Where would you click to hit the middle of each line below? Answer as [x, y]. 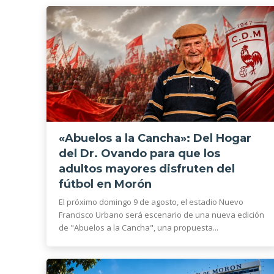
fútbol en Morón [105, 184]
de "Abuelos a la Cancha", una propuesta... [139, 228]
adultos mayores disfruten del [147, 169]
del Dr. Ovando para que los [139, 154]
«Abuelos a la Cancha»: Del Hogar [155, 139]
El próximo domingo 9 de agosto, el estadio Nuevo [151, 202]
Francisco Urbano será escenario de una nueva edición [161, 215]
